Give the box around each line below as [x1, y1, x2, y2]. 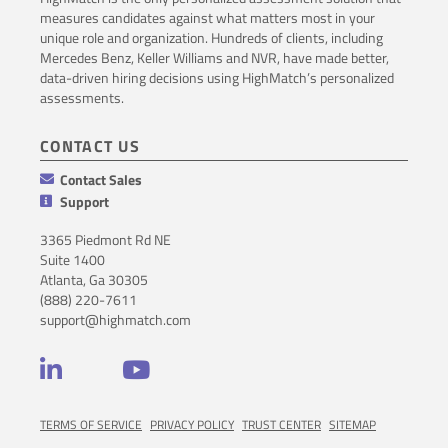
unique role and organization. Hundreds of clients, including [40, 26, 383, 48]
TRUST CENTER [242, 414, 321, 434]
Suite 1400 [40, 248, 105, 270]
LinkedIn [61, 358, 103, 378]
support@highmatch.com [40, 308, 191, 330]
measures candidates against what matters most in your [40, 6, 375, 28]
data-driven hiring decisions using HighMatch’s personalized [40, 66, 394, 88]
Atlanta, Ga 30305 [40, 268, 148, 290]
